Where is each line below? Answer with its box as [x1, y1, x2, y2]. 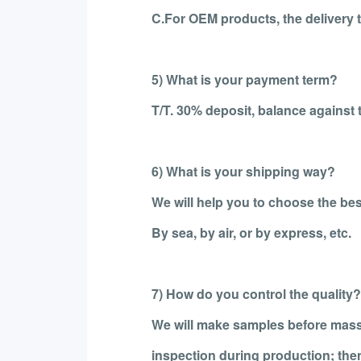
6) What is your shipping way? [151, 161, 335, 180]
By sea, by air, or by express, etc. [151, 222, 351, 242]
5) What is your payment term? [151, 69, 338, 89]
